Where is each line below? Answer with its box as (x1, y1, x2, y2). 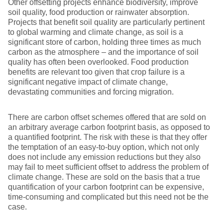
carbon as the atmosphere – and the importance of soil (8, 48, 199, 56)
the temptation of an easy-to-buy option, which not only (8, 143, 199, 151)
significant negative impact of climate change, (8, 78, 168, 86)
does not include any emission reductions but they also (8, 153, 201, 161)
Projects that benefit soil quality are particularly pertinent (8, 18, 205, 26)
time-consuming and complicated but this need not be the (8, 193, 209, 201)
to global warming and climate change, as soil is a (8, 28, 183, 36)
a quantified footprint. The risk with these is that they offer (8, 133, 207, 141)
